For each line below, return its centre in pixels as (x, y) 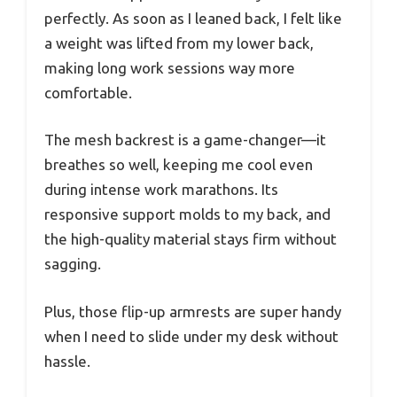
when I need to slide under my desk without (191, 336)
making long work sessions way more (170, 67)
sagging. (73, 264)
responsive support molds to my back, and (187, 214)
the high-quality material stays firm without (191, 239)
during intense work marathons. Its (161, 190)
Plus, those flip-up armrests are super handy (193, 311)
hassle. (67, 361)
